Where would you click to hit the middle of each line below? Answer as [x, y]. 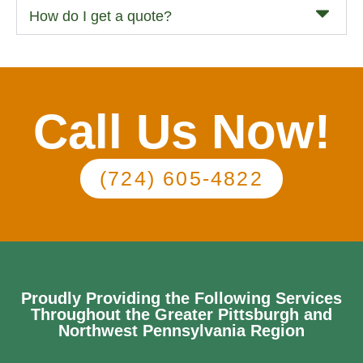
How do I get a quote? [100, 17]
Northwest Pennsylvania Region [181, 331]
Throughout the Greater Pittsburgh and [181, 315]
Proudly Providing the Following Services [181, 299]
